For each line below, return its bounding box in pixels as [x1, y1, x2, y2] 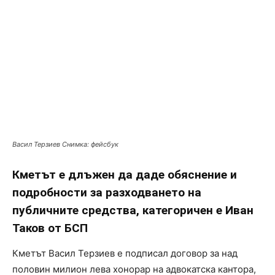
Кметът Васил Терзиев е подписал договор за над [12, 247, 238, 260]
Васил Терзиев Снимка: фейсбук [12, 140, 118, 149]
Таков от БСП [12, 221, 88, 236]
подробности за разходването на [12, 185, 201, 200]
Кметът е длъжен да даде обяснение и [12, 168, 237, 182]
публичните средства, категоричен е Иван [12, 203, 254, 218]
